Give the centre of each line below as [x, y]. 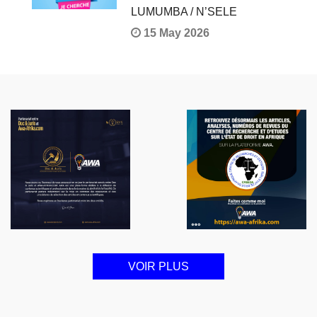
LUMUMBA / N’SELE [184, 12]
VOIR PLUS [158, 267]
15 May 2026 [175, 33]
